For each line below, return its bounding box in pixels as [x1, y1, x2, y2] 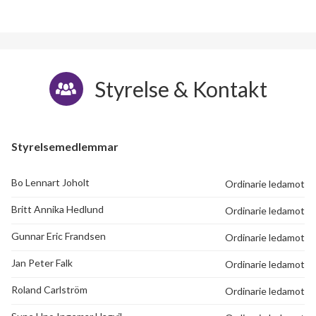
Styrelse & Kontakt [94, 75, 267, 102]
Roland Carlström [11, 283, 87, 296]
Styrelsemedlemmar [11, 139, 119, 153]
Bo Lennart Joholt [11, 176, 90, 188]
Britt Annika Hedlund [11, 202, 104, 215]
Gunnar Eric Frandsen [11, 229, 106, 242]
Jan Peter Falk [11, 256, 73, 269]
